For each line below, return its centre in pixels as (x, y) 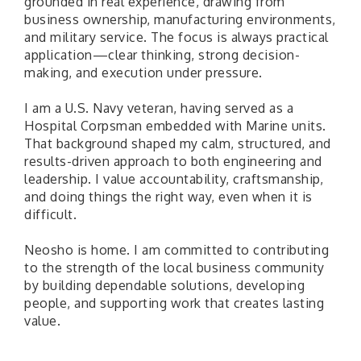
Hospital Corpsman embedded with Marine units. (175, 126)
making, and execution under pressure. (143, 73)
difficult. (50, 215)
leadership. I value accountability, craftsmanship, (174, 179)
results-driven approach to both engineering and (173, 162)
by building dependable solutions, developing (164, 286)
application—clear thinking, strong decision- (162, 55)
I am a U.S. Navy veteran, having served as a (159, 108)
